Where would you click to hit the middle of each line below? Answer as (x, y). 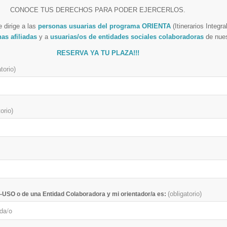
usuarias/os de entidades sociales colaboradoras (127, 36)
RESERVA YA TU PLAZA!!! (98, 53)
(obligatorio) (185, 194)
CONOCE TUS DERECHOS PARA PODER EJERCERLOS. (98, 10)
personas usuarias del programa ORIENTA (104, 26)
